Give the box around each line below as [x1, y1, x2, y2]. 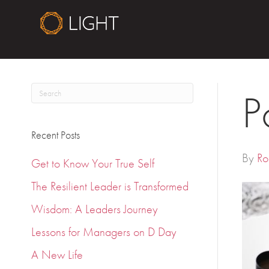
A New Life [31, 247, 83, 262]
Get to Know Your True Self [31, 156, 155, 171]
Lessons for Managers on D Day [31, 224, 177, 240]
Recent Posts [31, 128, 80, 142]
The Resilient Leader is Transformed [31, 178, 189, 194]
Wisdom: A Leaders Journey [31, 201, 159, 217]
